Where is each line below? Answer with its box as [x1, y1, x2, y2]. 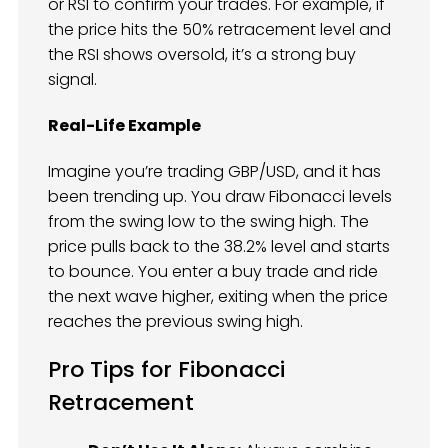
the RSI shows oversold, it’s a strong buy [48, 42, 356, 66]
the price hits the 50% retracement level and [48, 17, 391, 41]
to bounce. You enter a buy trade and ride [48, 260, 378, 284]
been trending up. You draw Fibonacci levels [48, 185, 392, 209]
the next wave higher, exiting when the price [48, 285, 388, 309]
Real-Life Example [48, 114, 201, 138]
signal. [48, 67, 97, 91]
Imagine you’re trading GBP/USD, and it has [48, 160, 381, 184]
